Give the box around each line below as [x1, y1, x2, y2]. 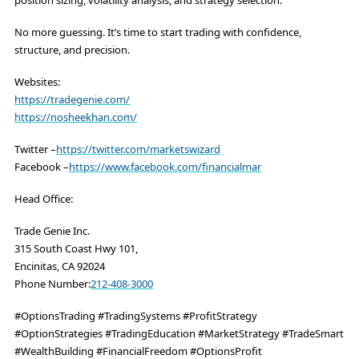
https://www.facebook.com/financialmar [69, 159, 261, 174]
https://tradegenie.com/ [14, 91, 130, 107]
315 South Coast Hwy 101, [14, 240, 138, 256]
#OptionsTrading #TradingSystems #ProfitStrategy [14, 308, 257, 323]
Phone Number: [14, 276, 91, 291]
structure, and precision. [14, 42, 130, 57]
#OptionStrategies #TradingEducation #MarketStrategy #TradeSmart [14, 325, 344, 341]
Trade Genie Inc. [14, 223, 90, 238]
